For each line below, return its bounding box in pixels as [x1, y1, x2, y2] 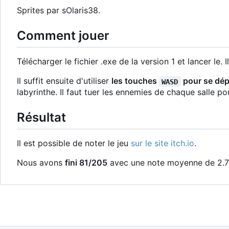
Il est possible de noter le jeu [17, 138, 131, 149]
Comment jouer [17, 28, 109, 43]
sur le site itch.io [131, 138, 194, 149]
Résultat [17, 110, 66, 125]
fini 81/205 [65, 157, 107, 168]
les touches [111, 76, 159, 86]
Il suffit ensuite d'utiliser [17, 76, 111, 86]
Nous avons [17, 157, 65, 168]
